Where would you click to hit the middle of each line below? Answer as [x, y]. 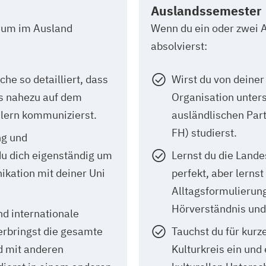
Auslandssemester [206, 10]
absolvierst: [179, 46]
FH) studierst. [204, 132]
